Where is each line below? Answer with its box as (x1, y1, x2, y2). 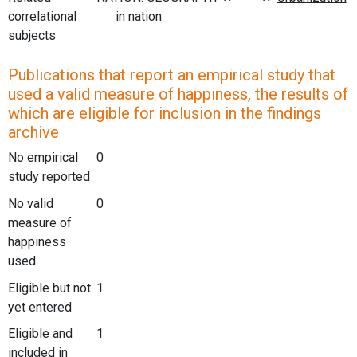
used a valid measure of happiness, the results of (8, 84, 348, 104)
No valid (8, 195, 53, 211)
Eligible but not (8, 280, 91, 296)
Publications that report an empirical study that (8, 65, 335, 85)
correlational (8, 8, 76, 24)
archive (8, 123, 59, 143)
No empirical (8, 150, 78, 166)
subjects (8, 27, 56, 43)
